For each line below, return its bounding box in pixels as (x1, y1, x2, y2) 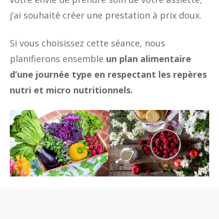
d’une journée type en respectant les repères (10, 68, 207, 80)
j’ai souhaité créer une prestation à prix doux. (10, 9, 201, 21)
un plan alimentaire (106, 52, 191, 65)
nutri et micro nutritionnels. (10, 84, 133, 96)
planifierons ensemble (10, 52, 106, 65)
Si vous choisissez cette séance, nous (10, 37, 165, 49)
